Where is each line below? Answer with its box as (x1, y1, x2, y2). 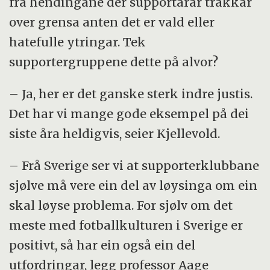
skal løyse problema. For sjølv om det (9, 197, 233, 213)
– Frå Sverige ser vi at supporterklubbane (9, 157, 260, 173)
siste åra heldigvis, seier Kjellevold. (9, 125, 221, 141)
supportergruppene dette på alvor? (9, 54, 219, 69)
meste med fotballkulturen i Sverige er (9, 217, 243, 233)
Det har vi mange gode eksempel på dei (9, 105, 250, 121)
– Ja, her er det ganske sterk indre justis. (9, 86, 253, 101)
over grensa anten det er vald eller (9, 14, 215, 30)
